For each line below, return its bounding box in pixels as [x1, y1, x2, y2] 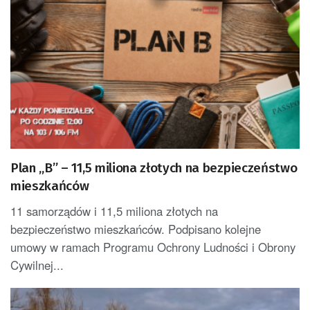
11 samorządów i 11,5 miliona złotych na [10, 202, 218, 219]
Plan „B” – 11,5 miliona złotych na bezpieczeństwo [10, 159, 298, 176]
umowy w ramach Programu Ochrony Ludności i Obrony [10, 238, 295, 255]
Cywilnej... [10, 256, 64, 273]
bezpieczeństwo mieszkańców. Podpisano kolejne [10, 220, 261, 237]
